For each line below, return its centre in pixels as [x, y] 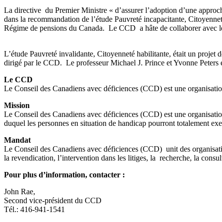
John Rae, [20, 191]
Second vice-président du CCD [53, 200]
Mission [17, 105]
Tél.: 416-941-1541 [34, 209]
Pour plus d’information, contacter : [64, 174]
